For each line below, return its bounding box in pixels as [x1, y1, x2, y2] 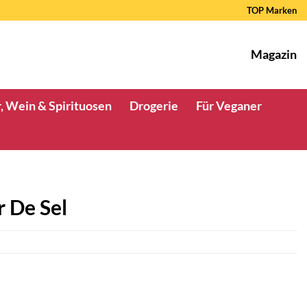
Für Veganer [195, 99, 262, 113]
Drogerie [129, 99, 178, 113]
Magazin [251, 47, 297, 62]
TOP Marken [247, 4, 297, 16]
